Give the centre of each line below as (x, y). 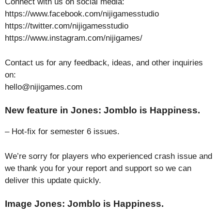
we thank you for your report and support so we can (98, 168)
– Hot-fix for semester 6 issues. (62, 132)
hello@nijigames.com (44, 87)
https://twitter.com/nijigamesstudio (67, 26)
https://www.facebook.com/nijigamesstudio (82, 14)
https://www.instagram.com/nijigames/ (74, 38)
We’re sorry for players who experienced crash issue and (108, 156)
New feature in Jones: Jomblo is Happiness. (102, 110)
